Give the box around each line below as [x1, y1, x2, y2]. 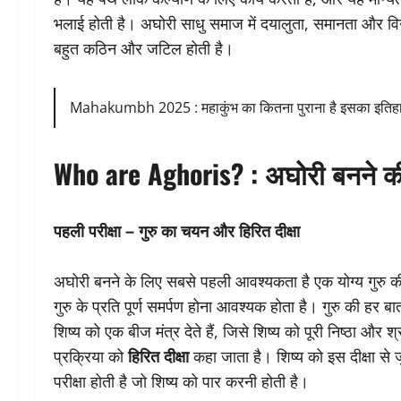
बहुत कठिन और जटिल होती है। [54, 38, 234, 60]
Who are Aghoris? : [54, 153, 265, 194]
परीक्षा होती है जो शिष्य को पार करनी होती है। [54, 371, 309, 393]
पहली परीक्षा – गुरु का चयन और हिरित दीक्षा [54, 218, 300, 243]
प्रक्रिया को [54, 346, 128, 368]
